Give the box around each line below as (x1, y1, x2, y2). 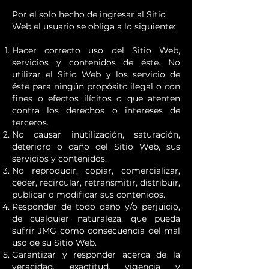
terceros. (12, 117, 49, 128)
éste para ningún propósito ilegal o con (12, 81, 180, 92)
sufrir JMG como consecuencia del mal (12, 225, 180, 236)
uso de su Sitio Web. (12, 237, 97, 248)
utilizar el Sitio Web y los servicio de (12, 69, 180, 80)
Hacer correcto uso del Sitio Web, (12, 45, 180, 56)
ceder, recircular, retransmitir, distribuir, (12, 177, 180, 188)
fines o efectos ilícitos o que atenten (12, 93, 180, 104)
